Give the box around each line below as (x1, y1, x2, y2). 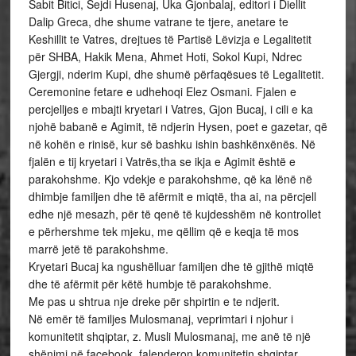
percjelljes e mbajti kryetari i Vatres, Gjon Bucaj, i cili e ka (28, 101, 313, 117)
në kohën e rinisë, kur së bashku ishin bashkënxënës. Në (28, 136, 315, 152)
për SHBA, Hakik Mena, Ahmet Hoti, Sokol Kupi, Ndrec (28, 48, 302, 64)
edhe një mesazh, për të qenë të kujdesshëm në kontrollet (28, 206, 321, 222)
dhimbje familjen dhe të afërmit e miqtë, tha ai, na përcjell (28, 188, 316, 204)
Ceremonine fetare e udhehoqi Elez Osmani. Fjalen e (28, 83, 296, 99)
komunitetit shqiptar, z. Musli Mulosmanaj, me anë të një (28, 328, 311, 344)
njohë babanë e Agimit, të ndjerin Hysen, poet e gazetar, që (28, 118, 327, 134)
